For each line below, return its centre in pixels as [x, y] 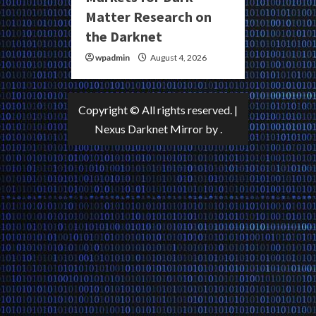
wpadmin [113, 57]
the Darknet [124, 36]
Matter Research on [148, 16]
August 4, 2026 [178, 57]
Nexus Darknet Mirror [148, 128]
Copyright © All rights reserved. [156, 109]
